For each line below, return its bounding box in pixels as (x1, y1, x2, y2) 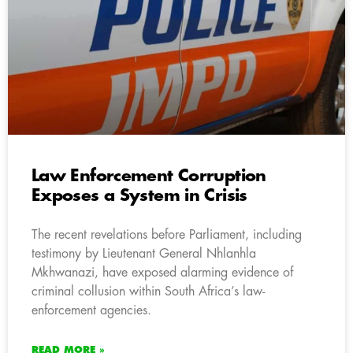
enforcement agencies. (32, 303, 151, 317)
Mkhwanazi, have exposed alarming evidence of (32, 266, 293, 279)
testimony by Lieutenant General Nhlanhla (32, 247, 256, 260)
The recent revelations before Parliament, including (32, 228, 302, 241)
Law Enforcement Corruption (32, 167, 266, 184)
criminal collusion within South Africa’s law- (32, 284, 265, 298)
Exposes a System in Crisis (32, 187, 247, 204)
